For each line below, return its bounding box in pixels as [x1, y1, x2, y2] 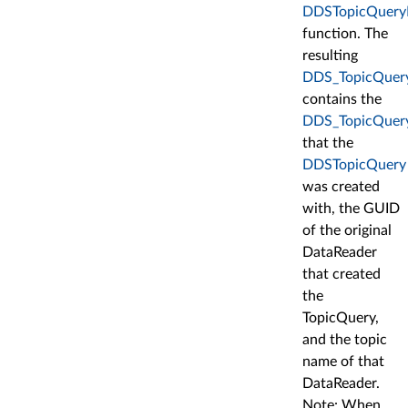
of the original [302, 223, 392, 239]
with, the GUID [302, 201, 400, 217]
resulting [302, 48, 358, 64]
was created [302, 179, 380, 195]
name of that [302, 354, 384, 370]
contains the [302, 92, 382, 107]
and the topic [302, 332, 387, 348]
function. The [302, 26, 388, 42]
